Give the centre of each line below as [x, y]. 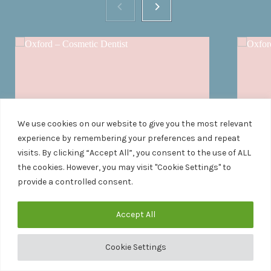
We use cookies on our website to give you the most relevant [135, 123]
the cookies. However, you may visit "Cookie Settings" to [124, 167]
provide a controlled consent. [75, 181]
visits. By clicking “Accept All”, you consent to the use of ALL [134, 152]
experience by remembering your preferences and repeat [129, 138]
